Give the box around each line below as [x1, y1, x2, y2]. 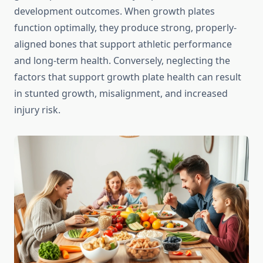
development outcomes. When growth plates [14, 5, 215, 18]
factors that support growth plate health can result [14, 70, 241, 84]
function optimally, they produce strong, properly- [14, 21, 237, 35]
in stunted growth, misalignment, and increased [14, 87, 228, 100]
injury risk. [14, 103, 60, 117]
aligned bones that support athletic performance [14, 38, 232, 51]
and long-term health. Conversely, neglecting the [14, 54, 230, 68]
